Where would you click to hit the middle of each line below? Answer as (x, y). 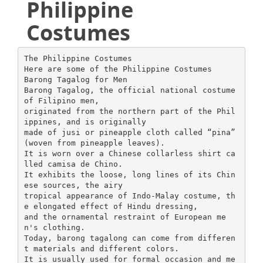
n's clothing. (54, 227)
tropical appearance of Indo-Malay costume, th (129, 195)
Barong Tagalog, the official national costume (129, 90)
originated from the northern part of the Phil (129, 111)
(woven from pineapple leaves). (94, 143)
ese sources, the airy (73, 185)
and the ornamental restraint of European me (125, 217)
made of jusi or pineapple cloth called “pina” (129, 132)
